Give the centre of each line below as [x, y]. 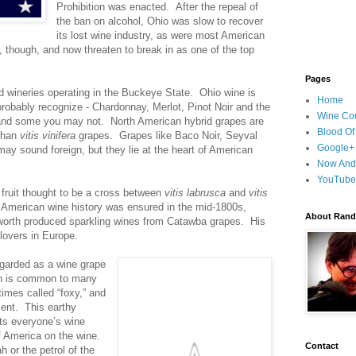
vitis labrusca [195, 192]
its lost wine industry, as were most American [161, 35]
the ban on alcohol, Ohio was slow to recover [160, 21]
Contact [322, 346]
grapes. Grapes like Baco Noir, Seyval [166, 135]
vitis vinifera [48, 135]
